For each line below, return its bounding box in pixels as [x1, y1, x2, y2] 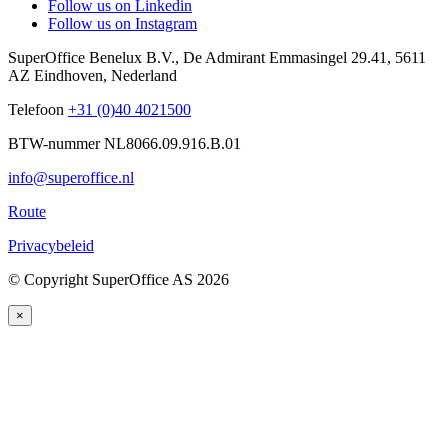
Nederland [111, 67, 177, 85]
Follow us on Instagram [48, 15, 197, 33]
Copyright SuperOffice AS [24, 271, 193, 289]
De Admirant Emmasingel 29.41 [183, 49, 387, 67]
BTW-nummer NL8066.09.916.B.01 [8, 135, 241, 153]
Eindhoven [34, 67, 103, 85]
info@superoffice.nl [8, 169, 134, 187]
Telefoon [8, 101, 68, 119]
